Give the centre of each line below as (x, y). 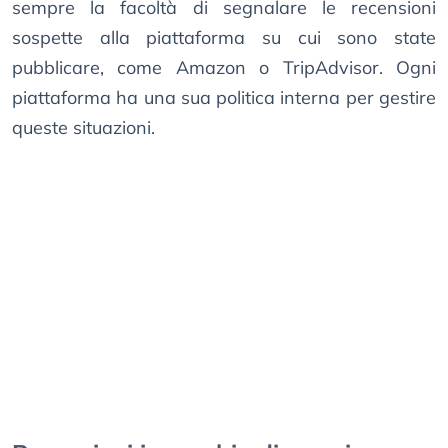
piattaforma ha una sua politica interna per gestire (224, 98)
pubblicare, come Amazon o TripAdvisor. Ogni (224, 68)
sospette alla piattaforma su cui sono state (224, 38)
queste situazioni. (83, 128)
